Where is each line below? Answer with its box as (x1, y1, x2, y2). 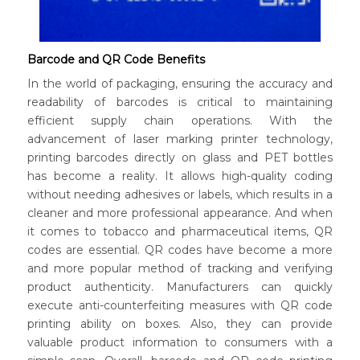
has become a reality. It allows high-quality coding (27, 169, 333, 184)
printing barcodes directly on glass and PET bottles (27, 150, 333, 166)
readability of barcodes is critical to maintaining (27, 95, 333, 110)
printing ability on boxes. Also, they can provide (27, 317, 333, 332)
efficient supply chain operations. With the (27, 113, 333, 129)
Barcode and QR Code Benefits (27, 51, 205, 67)
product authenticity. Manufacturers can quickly (27, 280, 333, 295)
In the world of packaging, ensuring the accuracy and (27, 76, 333, 92)
